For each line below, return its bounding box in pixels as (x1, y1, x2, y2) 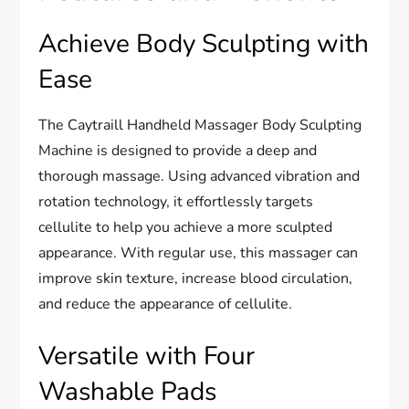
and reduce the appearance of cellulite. (38, 293, 293, 314)
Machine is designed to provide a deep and (38, 140, 318, 161)
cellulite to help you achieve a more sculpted (38, 216, 333, 237)
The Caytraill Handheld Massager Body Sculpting (38, 114, 362, 135)
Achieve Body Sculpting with (38, 26, 370, 61)
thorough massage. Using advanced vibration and (38, 165, 361, 186)
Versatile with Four (38, 338, 256, 373)
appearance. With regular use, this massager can (38, 242, 359, 263)
